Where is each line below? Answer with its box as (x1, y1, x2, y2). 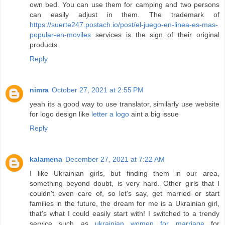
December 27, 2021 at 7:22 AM (65, 155, 165, 163)
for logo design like (30, 109, 91, 118)
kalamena (30, 155, 62, 163)
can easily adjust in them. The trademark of (30, 10, 219, 19)
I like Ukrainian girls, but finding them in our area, (30, 169, 219, 177)
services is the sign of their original (91, 30, 219, 39)
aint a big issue (131, 109, 179, 118)
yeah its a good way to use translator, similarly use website (30, 99, 219, 108)
